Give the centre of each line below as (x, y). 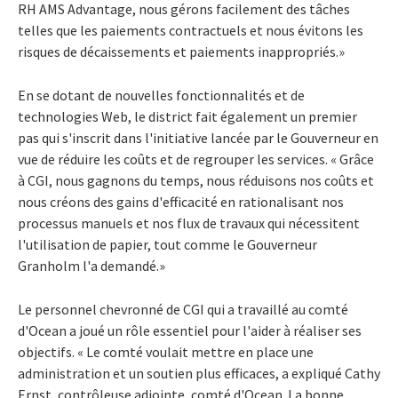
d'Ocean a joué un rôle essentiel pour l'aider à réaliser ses (190, 330)
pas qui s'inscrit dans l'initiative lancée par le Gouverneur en (198, 137)
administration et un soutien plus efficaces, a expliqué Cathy (199, 373)
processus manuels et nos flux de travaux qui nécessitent (189, 223)
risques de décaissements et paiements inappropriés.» (181, 51)
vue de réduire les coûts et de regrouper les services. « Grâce (196, 159)
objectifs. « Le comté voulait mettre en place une (166, 351)
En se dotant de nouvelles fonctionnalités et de (161, 95)
